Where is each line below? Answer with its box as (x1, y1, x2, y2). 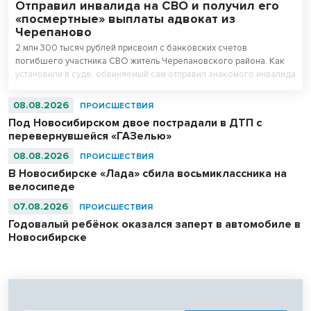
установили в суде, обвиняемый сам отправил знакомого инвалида (15, 69, 296, 81)
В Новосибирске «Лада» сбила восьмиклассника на (8, 167, 287, 181)
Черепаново (15, 24, 92, 40)
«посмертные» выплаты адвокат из (15, 11, 235, 27)
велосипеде (8, 180, 75, 194)
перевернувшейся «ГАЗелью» (8, 129, 171, 144)
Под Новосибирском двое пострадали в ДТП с (8, 116, 262, 131)
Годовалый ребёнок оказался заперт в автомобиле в (8, 217, 301, 232)
